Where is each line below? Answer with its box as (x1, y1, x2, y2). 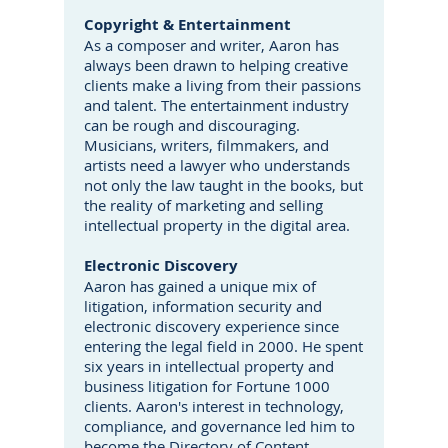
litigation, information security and (84, 296, 322, 316)
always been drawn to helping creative (84, 55, 348, 75)
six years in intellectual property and (84, 356, 334, 376)
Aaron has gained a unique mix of (84, 276, 316, 296)
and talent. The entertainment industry (84, 95, 349, 115)
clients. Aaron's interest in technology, (84, 396, 344, 416)
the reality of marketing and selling (84, 195, 323, 215)
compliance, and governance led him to (84, 416, 355, 436)
